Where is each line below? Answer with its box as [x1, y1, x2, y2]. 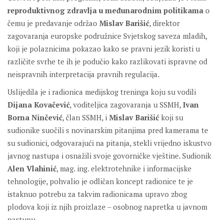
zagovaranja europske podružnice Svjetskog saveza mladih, [7, 31, 207, 41]
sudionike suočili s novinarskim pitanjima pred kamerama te [7, 125, 208, 136]
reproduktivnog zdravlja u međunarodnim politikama [7, 5, 203, 16]
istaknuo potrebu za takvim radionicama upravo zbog [7, 189, 187, 199]
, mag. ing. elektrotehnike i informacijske [56, 164, 192, 174]
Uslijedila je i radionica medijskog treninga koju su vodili [7, 87, 196, 97]
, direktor [149, 18, 180, 28]
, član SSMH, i [62, 112, 109, 123]
